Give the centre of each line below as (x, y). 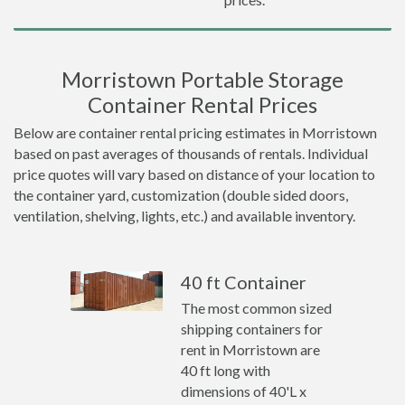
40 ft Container (244, 282)
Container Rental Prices (202, 104)
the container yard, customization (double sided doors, (181, 195)
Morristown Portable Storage (202, 79)
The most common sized (257, 308)
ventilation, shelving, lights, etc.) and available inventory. (184, 216)
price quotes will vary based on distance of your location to (194, 174)
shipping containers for (252, 329)
